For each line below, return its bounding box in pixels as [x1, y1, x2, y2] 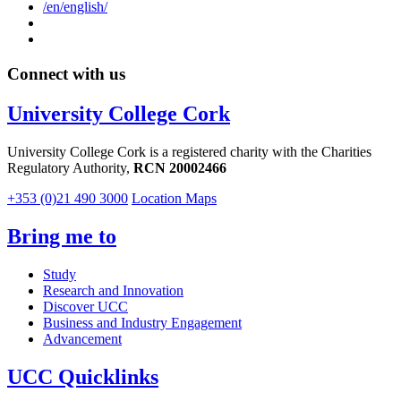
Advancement [43, 330, 122, 346]
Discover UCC [43, 298, 128, 314]
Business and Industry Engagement [43, 314, 242, 330]
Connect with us [7, 64, 125, 84]
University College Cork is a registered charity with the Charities [7, 144, 371, 159]
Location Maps [132, 191, 217, 206]
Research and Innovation [43, 282, 183, 298]
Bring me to [7, 224, 116, 248]
